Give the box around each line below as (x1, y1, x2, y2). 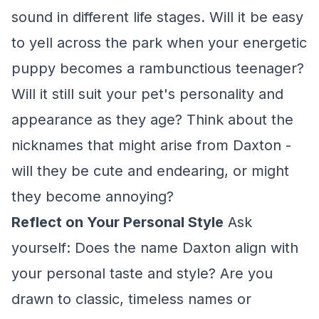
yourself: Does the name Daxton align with (11, 239, 298, 256)
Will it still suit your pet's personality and (11, 85, 283, 103)
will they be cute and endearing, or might (11, 162, 289, 179)
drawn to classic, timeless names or (11, 291, 251, 308)
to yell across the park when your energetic (11, 34, 307, 51)
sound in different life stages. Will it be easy (11, 9, 303, 26)
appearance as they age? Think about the (11, 111, 293, 128)
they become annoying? (11, 188, 174, 205)
